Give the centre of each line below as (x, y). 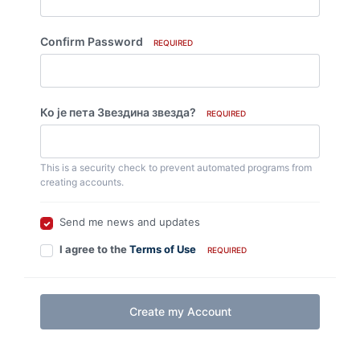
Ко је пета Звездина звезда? (118, 112)
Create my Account (180, 311)
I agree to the (94, 249)
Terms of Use (163, 249)
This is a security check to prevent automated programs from (176, 168)
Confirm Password (92, 41)
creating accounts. (82, 182)
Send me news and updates (130, 222)
